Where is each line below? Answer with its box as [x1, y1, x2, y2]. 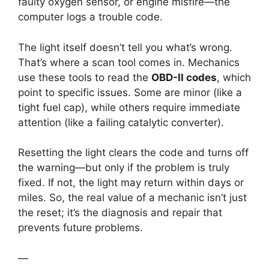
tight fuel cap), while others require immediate [18, 101, 240, 113]
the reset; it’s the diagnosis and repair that [18, 207, 222, 219]
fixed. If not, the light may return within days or [18, 177, 244, 189]
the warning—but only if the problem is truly [18, 162, 229, 174]
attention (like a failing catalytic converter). [18, 116, 224, 128]
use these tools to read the [18, 71, 151, 83]
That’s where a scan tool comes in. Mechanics [18, 56, 240, 68]
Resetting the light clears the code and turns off [18, 147, 249, 159]
